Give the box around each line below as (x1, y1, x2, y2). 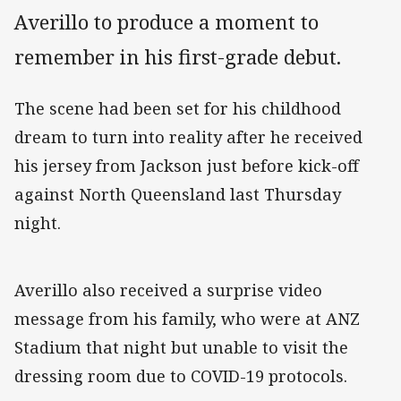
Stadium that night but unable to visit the (14, 337, 348, 359)
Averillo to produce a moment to (14, 8, 319, 37)
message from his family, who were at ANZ (14, 308, 360, 330)
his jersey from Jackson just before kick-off (14, 155, 359, 177)
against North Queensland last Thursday (14, 183, 341, 206)
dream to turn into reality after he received (14, 126, 363, 149)
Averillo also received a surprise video (14, 279, 322, 302)
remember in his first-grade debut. (14, 43, 346, 72)
